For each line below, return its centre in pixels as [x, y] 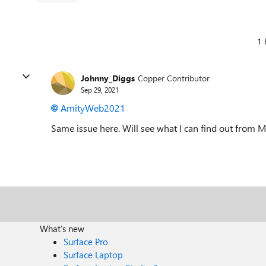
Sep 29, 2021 [100, 89]
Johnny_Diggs [108, 78]
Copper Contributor [174, 78]
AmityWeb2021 [93, 108]
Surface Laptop [94, 255]
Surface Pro [86, 242]
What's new [62, 229]
